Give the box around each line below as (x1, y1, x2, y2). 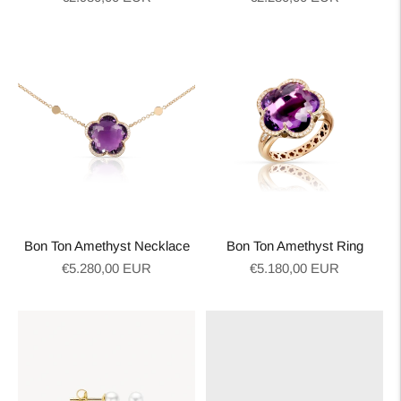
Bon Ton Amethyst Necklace (23, 238, 190, 253)
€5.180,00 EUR (250, 260, 339, 276)
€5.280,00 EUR (62, 260, 151, 276)
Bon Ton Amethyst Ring (226, 238, 363, 253)
